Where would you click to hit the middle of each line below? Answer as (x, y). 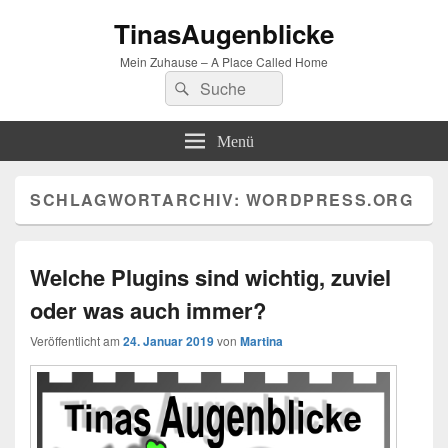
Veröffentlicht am (76, 340)
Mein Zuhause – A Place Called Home (224, 61)
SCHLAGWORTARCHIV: (138, 199)
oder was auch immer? (148, 310)
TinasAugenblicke (224, 33)
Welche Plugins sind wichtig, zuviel (210, 277)
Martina (261, 341)
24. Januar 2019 (168, 341)
